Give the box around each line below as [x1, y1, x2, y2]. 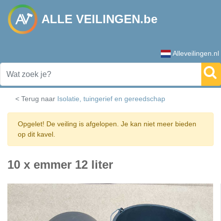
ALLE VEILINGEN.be [41, 12, 157, 26]
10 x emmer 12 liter [7, 158, 113, 171]
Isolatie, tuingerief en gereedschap [57, 95, 165, 103]
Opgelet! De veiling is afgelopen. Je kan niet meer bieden [18, 120, 196, 128]
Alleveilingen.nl [173, 49, 219, 57]
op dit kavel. [18, 130, 55, 138]
